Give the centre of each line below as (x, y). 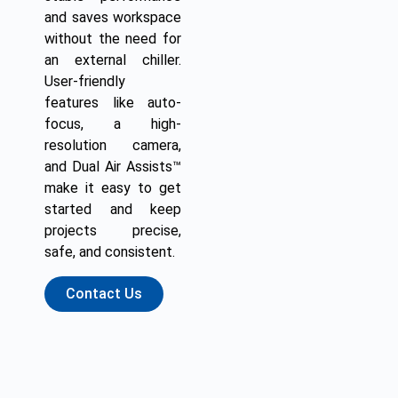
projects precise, (113, 230)
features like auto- (113, 102)
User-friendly (85, 81)
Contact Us (104, 293)
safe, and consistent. (110, 251)
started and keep (113, 209)
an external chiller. (113, 60)
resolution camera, (113, 145)
